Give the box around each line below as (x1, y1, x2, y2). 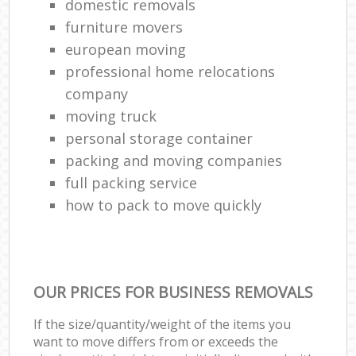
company (65, 83, 129, 103)
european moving (65, 39, 187, 59)
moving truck (65, 106, 157, 126)
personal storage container (65, 128, 253, 148)
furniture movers (65, 17, 184, 37)
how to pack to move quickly (65, 195, 262, 215)
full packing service (65, 172, 198, 192)
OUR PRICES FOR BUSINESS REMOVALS (33, 281, 314, 303)
